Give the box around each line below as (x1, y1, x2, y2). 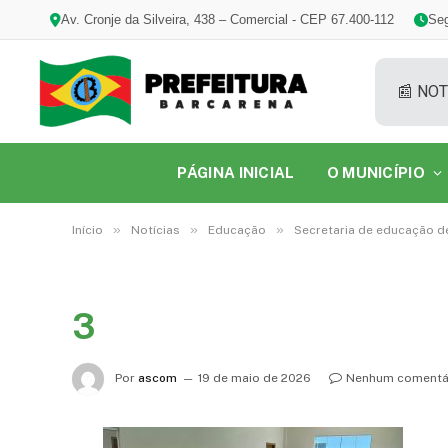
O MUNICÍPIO (326, 164, 425, 181)
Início (72, 223, 103, 237)
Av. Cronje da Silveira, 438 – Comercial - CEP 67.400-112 (61, 12, 394, 27)
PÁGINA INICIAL (177, 164, 295, 181)
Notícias (131, 223, 180, 237)
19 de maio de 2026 (198, 371, 311, 386)
